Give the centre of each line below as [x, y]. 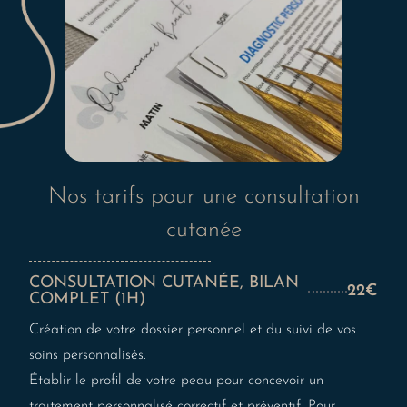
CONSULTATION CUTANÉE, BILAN [164, 283]
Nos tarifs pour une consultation [203, 197]
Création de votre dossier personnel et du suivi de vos [193, 330]
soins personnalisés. [88, 356]
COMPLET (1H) [88, 300]
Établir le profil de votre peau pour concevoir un [177, 381]
